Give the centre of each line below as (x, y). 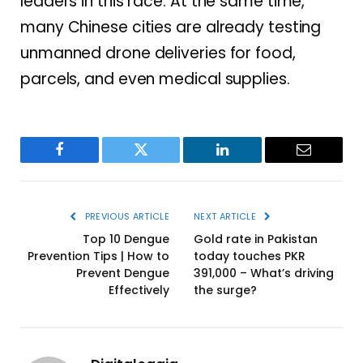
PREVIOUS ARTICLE (126, 216)
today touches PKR (250, 256)
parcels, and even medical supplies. (155, 79)
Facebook (86, 162)
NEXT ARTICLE (226, 216)
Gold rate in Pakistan (256, 239)
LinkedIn (248, 162)
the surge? (225, 290)
